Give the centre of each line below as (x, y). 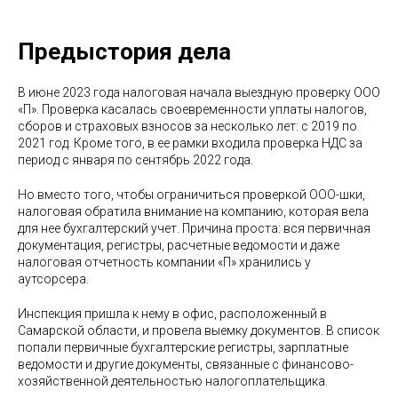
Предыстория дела (124, 51)
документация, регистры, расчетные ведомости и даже (179, 245)
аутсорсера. (53, 279)
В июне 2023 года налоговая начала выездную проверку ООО (199, 92)
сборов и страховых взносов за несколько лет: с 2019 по (187, 126)
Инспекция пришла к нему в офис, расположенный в (172, 313)
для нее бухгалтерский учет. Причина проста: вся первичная (194, 228)
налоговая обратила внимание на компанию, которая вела (193, 211)
